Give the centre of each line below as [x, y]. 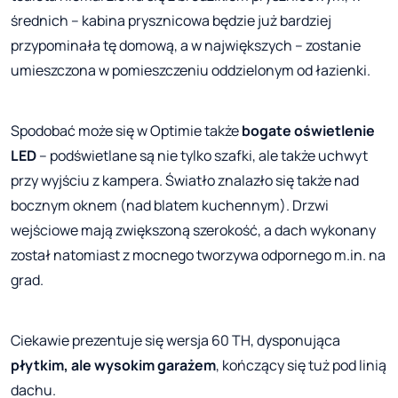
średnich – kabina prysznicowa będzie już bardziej [171, 21]
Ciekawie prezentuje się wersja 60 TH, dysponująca [175, 341]
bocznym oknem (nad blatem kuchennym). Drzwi [170, 206]
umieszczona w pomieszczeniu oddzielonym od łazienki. [191, 71]
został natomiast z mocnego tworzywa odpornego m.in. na [198, 255]
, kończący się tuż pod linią [301, 366]
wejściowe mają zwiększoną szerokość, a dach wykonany [193, 231]
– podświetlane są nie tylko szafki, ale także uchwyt [202, 156]
